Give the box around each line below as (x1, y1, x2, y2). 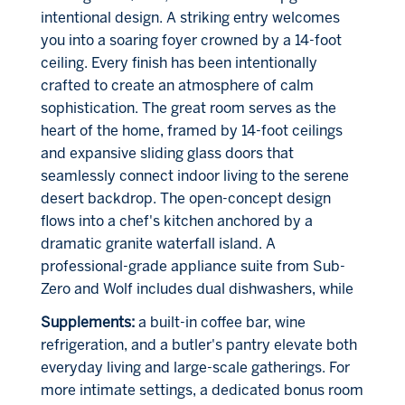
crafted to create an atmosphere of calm (40, 77, 314, 95)
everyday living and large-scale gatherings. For (40, 359, 350, 377)
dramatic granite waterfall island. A (40, 235, 276, 253)
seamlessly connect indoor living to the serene (40, 167, 349, 185)
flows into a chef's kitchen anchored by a (40, 212, 313, 231)
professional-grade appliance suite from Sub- (40, 258, 345, 276)
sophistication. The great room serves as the (40, 99, 336, 118)
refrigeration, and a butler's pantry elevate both (40, 336, 357, 354)
